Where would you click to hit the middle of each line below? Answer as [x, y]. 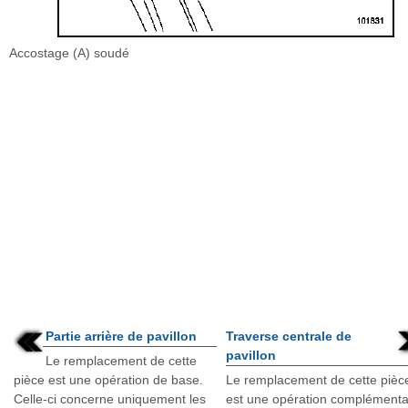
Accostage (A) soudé [69, 53]
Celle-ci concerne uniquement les [110, 399]
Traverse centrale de [289, 336]
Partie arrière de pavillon [121, 336]
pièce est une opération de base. [108, 380]
